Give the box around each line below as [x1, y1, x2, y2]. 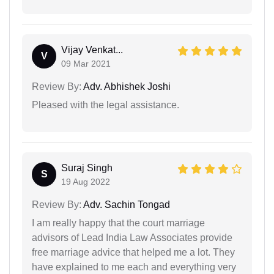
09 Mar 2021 [61, 59, 111, 68]
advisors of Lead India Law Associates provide [32, 232, 232, 243]
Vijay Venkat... [61, 45, 123, 55]
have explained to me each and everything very [32, 262, 236, 272]
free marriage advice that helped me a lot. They [32, 247, 235, 257]
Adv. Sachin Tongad [81, 199, 170, 210]
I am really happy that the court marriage [32, 218, 205, 228]
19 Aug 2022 [61, 177, 110, 187]
